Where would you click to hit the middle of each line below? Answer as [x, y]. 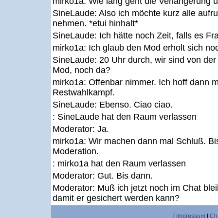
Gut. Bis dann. [125, 176]
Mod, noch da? [82, 70]
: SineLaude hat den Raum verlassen [125, 117]
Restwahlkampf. [84, 92]
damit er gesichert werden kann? [116, 198]
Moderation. [76, 151]
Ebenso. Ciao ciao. [136, 105]
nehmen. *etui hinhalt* [95, 23]
